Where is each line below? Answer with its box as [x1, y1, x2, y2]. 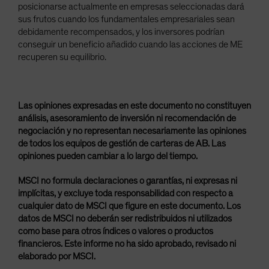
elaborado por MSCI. [18, 252, 95, 262]
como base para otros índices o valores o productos [18, 226, 213, 237]
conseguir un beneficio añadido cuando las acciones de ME [18, 40, 243, 50]
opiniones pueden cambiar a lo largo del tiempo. [18, 151, 198, 162]
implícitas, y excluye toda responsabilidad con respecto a [18, 189, 233, 199]
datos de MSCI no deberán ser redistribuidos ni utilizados [18, 214, 232, 224]
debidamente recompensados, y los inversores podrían [18, 27, 225, 37]
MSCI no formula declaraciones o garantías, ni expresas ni [18, 176, 237, 186]
